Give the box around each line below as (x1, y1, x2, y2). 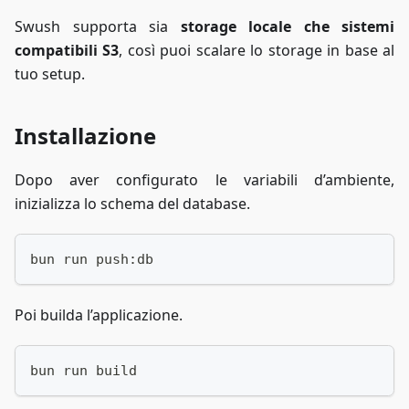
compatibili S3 (15, 40, 120, 61)
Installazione (15, 121, 156, 152)
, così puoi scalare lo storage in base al (119, 40, 395, 61)
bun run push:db (30, 251, 153, 268)
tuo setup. (15, 64, 85, 85)
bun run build (30, 362, 137, 380)
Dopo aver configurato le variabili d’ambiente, (15, 170, 394, 191)
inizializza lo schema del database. (15, 194, 250, 215)
